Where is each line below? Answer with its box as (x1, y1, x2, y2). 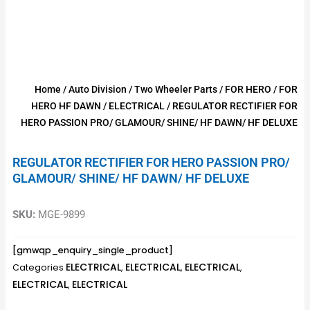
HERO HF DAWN (31, 100, 102, 112)
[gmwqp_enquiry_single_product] (12, 244, 173, 256)
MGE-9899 (35, 208, 85, 221)
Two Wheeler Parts (134, 84, 218, 95)
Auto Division (69, 84, 127, 95)
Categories (12, 261, 64, 273)
